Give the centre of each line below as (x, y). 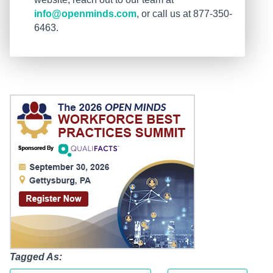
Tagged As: (36, 257)
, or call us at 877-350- (184, 14)
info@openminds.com (85, 14)
